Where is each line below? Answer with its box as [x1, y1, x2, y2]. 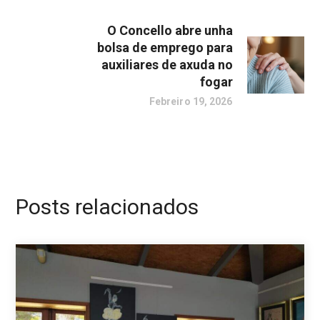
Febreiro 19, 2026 [149, 95, 233, 107]
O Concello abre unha [106, 22, 233, 38]
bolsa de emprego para [96, 39, 233, 55]
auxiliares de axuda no [101, 56, 233, 72]
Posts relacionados [16, 194, 199, 219]
